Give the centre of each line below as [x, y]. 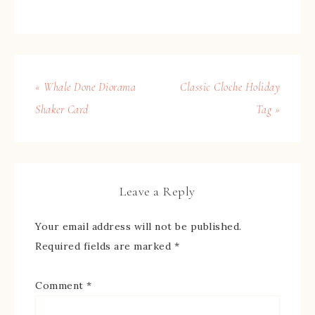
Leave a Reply [157, 192]
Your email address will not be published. [139, 227]
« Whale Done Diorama [85, 88]
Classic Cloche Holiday [230, 88]
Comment [61, 286]
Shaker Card [62, 110]
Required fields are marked [105, 246]
